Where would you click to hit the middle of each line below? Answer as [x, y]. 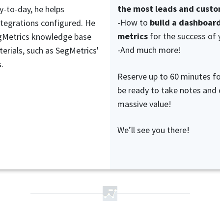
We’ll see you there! [153, 130]
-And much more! [149, 50]
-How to [134, 23]
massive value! [144, 104]
